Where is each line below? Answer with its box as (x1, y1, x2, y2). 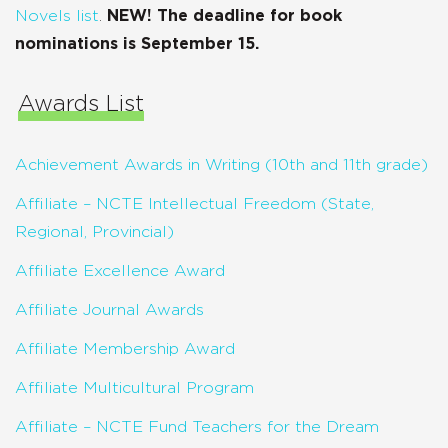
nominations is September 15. (15, 35, 259, 52)
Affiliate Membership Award (15, 340, 235, 357)
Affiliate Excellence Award (15, 262, 225, 279)
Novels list (15, 7, 99, 24)
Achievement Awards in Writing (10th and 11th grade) (15, 156, 428, 173)
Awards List (18, 92, 144, 115)
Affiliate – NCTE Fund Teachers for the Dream (15, 418, 379, 435)
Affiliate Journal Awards (15, 301, 204, 318)
